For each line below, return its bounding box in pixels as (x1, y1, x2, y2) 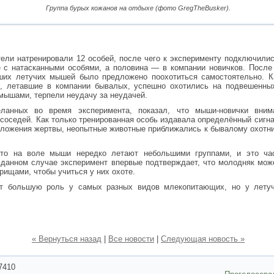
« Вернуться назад (32, 234, 102, 243)
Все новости (108, 234, 154, 243)
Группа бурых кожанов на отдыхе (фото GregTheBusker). (46, 4, 231, 12)
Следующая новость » (161, 234, 245, 243)
